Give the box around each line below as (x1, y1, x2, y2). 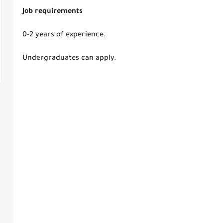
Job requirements (22, 8, 83, 16)
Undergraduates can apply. (22, 55, 118, 63)
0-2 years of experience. (22, 31, 106, 39)
